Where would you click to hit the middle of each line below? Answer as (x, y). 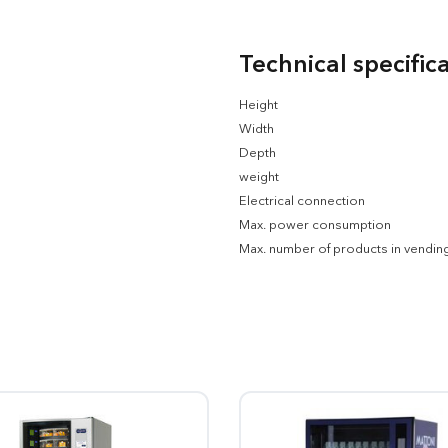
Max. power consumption (315, 225)
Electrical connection (302, 201)
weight (259, 177)
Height (258, 105)
